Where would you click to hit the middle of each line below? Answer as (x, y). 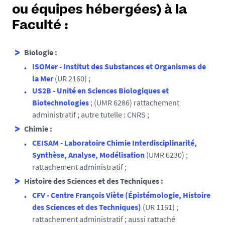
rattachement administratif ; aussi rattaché (104, 219)
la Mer (43, 78)
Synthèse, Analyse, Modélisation (88, 155)
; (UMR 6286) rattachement (134, 102)
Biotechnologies (61, 102)
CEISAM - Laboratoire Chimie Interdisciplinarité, (115, 143)
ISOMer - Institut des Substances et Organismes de (119, 66)
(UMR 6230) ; (166, 155)
